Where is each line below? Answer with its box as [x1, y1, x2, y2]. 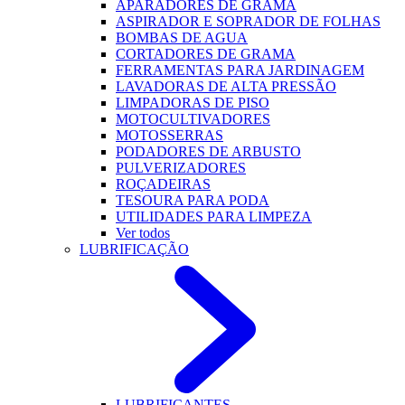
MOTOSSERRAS [116, 127, 223, 143]
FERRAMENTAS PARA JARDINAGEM [116, 62, 364, 78]
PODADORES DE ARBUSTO [116, 144, 301, 159]
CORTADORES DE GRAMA [116, 46, 296, 61]
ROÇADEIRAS [116, 176, 211, 192]
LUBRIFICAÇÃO [80, 241, 189, 257]
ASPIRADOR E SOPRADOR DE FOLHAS [116, 14, 381, 29]
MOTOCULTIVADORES [116, 111, 270, 127]
